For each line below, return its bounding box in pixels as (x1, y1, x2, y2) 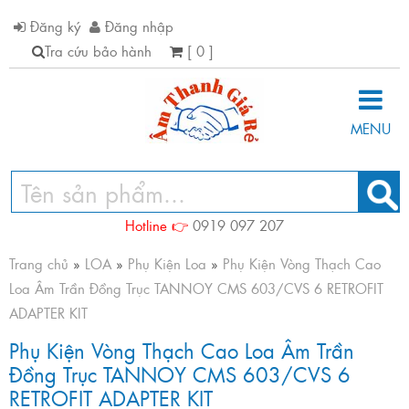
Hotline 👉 (125, 215, 193, 236)
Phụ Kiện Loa (128, 253, 206, 274)
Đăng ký (26, 16, 80, 37)
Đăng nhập (100, 16, 173, 37)
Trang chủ (9, 253, 68, 274)
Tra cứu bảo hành (45, 40, 152, 61)
